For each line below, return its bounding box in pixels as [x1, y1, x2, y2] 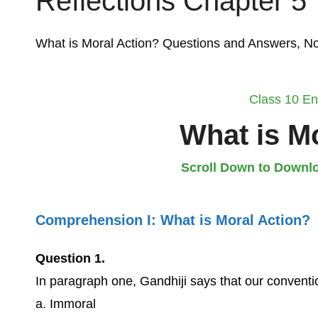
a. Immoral [35, 297, 96, 311]
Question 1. [35, 251, 105, 265]
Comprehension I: [35, 212, 160, 228]
